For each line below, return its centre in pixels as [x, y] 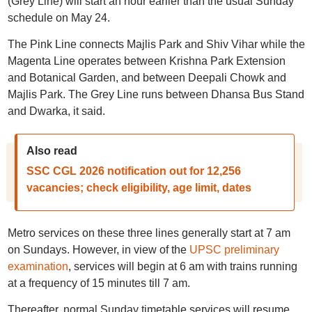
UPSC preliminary [234, 250]
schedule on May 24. [58, 18]
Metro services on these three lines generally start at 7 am [149, 233]
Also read [52, 151]
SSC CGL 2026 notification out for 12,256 [133, 171]
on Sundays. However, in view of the [98, 250]
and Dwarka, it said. [56, 111]
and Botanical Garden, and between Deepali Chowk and [147, 78]
